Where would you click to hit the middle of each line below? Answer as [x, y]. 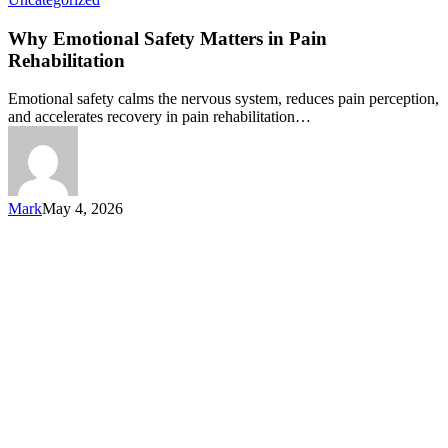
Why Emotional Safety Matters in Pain [167, 38]
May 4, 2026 [82, 209]
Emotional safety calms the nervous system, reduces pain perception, [223, 99]
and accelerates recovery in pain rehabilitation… [159, 117]
